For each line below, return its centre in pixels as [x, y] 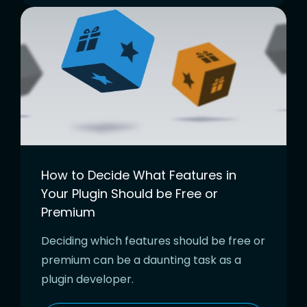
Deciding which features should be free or [153, 241]
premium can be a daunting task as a [141, 260]
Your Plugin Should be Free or [130, 193]
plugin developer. [87, 279]
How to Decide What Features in [139, 175]
